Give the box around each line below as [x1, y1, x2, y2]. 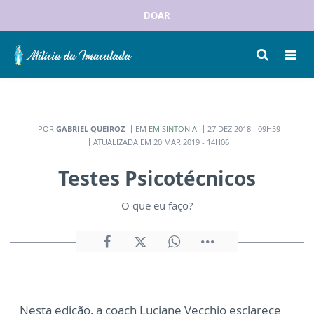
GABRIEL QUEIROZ [55, 123, 125, 134]
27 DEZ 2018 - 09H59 [207, 123, 280, 134]
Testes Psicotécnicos [58, 165, 256, 191]
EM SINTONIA [148, 123, 197, 134]
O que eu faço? [121, 198, 193, 212]
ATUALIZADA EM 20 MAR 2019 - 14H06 [93, 136, 229, 147]
